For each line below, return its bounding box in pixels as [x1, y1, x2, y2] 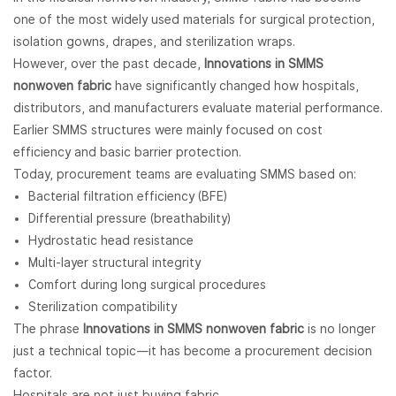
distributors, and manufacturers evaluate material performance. [13, 101, 383, 116]
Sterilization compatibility [27, 300, 177, 315]
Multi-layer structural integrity [27, 255, 201, 270]
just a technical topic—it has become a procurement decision [13, 344, 372, 359]
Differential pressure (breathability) [27, 211, 231, 226]
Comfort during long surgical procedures [27, 278, 266, 293]
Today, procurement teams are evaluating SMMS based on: [13, 167, 356, 182]
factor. [13, 366, 52, 381]
